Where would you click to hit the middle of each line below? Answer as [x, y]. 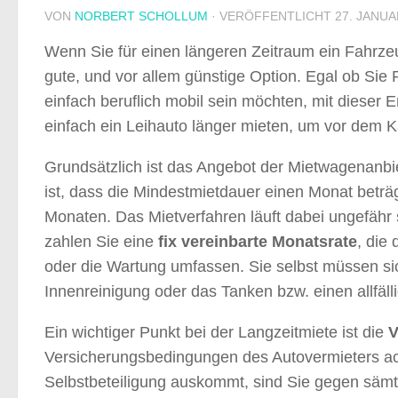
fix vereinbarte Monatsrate [258, 241]
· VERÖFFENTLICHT [273, 16]
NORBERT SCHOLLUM [141, 16]
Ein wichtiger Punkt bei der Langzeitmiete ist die [216, 332]
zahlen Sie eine [101, 241]
